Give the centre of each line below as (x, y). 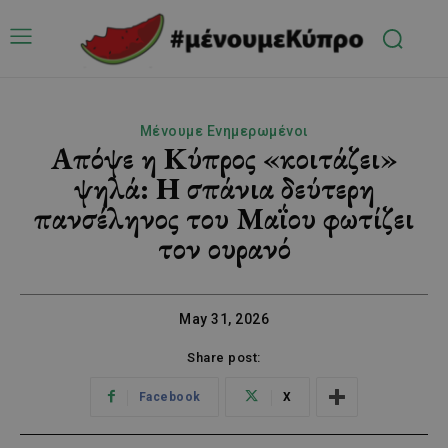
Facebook (169, 396)
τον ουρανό (224, 248)
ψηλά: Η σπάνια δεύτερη (224, 188)
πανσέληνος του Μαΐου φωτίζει (224, 218)
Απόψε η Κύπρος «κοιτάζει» (224, 158)
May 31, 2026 (224, 318)
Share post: (224, 357)
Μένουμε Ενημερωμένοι (224, 130)
